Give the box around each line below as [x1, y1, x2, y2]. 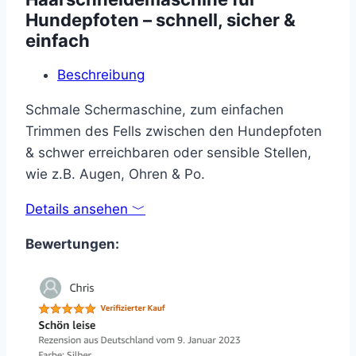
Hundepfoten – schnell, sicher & [25, 9, 296, 30]
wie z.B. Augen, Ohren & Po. [25, 165, 205, 182]
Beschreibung [57, 66, 145, 83]
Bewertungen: [25, 235, 119, 252]
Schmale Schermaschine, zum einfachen [25, 101, 284, 118]
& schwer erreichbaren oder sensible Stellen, [25, 144, 311, 161]
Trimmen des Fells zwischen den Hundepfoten [25, 122, 322, 139]
